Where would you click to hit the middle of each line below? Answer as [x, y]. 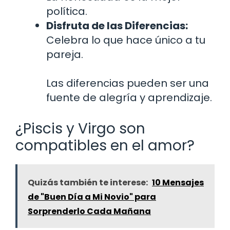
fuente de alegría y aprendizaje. [129, 97]
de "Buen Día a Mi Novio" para [92, 197]
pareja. [65, 54]
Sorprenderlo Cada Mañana [89, 211]
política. [67, 11]
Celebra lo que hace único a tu [126, 40]
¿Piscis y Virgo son [80, 128]
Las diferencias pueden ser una [128, 83]
